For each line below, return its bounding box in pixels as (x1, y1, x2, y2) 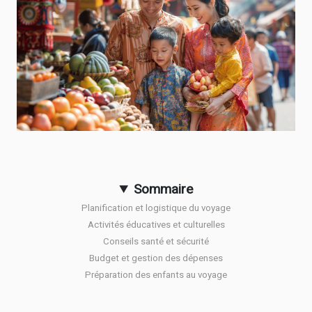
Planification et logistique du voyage (81, 203, 231, 214)
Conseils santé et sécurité (103, 236, 209, 247)
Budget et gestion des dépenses (89, 253, 223, 264)
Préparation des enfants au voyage (85, 270, 227, 281)
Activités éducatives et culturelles (87, 219, 225, 231)
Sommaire (133, 181, 193, 198)
